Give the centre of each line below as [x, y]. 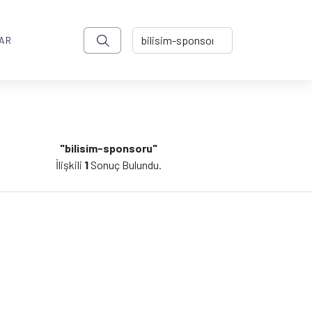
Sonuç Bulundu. [125, 164]
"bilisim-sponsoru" [109, 148]
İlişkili [70, 164]
